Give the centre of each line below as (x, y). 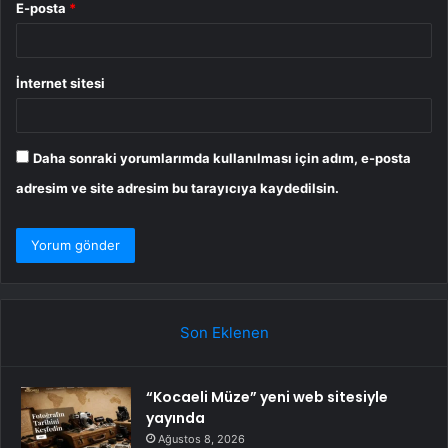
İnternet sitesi (60, 82)
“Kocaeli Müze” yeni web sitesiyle (267, 396)
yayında (175, 417)
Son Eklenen (224, 332)
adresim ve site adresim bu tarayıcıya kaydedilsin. (177, 187)
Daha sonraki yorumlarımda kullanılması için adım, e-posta (222, 157)
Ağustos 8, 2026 (201, 438)
